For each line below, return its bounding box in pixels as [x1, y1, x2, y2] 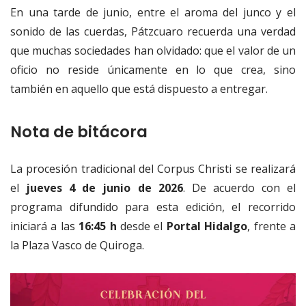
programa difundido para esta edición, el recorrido [10, 199, 296, 215]
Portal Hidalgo [166, 219, 248, 234]
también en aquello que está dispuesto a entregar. [10, 81, 268, 97]
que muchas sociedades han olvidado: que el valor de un [10, 43, 296, 59]
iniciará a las [10, 219, 79, 234]
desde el [116, 219, 167, 234]
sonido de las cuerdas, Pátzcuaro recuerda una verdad [10, 24, 296, 40]
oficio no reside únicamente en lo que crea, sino [10, 62, 296, 78]
